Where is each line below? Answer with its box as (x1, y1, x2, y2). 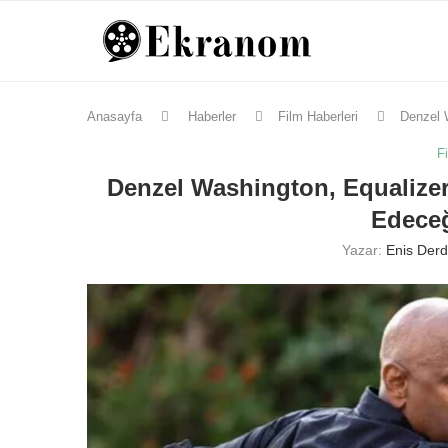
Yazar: (341, 242, 386, 258)
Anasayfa (87, 109, 142, 124)
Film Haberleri (278, 109, 358, 124)
